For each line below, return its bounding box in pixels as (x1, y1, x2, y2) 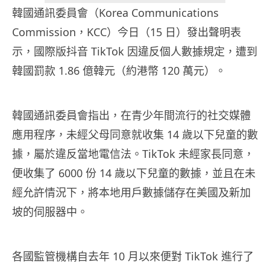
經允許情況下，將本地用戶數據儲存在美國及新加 (12, 185, 251, 200)
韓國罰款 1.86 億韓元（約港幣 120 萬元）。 (12, 63, 226, 78)
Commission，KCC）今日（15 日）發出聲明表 (12, 25, 241, 40)
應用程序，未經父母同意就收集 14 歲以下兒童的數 (12, 127, 258, 142)
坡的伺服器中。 (12, 204, 88, 219)
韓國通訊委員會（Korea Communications (12, 5, 219, 20)
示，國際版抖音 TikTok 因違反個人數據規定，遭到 (12, 44, 257, 59)
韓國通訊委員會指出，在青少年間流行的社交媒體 (12, 108, 251, 123)
